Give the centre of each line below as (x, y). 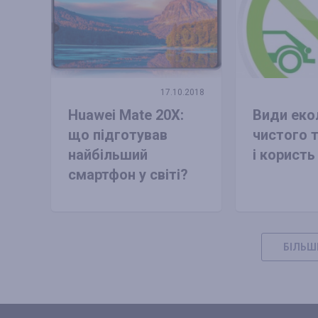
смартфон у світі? (128, 174)
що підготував (118, 135)
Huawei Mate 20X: (126, 115)
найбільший (108, 154)
